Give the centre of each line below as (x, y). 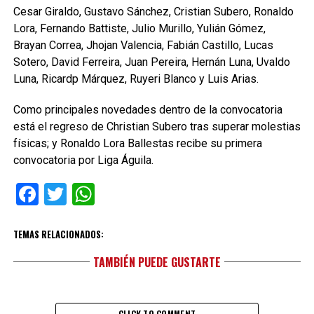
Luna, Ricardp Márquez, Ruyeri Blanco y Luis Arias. (136, 79)
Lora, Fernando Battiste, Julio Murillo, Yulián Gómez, (139, 28)
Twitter (101, 194)
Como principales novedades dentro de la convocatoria (148, 110)
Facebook (85, 194)
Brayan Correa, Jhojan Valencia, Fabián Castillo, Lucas (143, 45)
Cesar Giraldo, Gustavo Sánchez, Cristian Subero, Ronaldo (153, 12)
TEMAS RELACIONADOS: (58, 234)
